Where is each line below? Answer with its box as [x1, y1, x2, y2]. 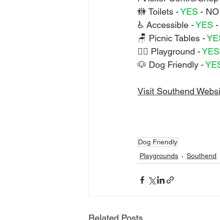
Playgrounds [139, 151, 178, 160]
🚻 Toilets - [137, 6, 180, 17]
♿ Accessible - [137, 20, 195, 30]
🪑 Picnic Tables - [137, 33, 207, 43]
